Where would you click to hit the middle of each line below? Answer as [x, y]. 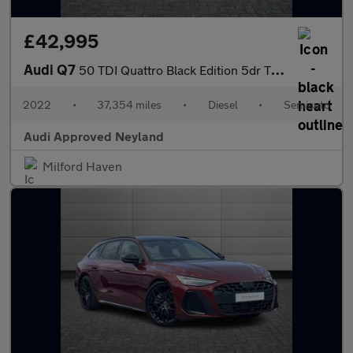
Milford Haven [82, 166]
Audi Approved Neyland [94, 136]
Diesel [223, 104]
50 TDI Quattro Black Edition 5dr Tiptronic [175, 70]
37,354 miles [130, 104]
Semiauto [307, 104]
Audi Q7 [51, 69]
